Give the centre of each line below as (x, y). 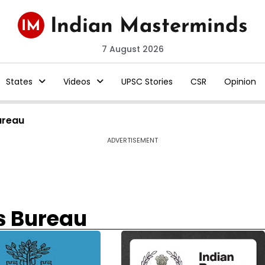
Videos (77, 82)
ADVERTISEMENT (132, 140)
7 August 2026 (132, 49)
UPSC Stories (147, 82)
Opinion (240, 82)
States (19, 82)
